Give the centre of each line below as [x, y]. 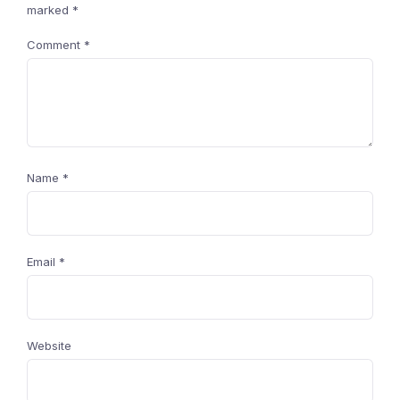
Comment [55, 45]
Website [49, 346]
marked [50, 10]
